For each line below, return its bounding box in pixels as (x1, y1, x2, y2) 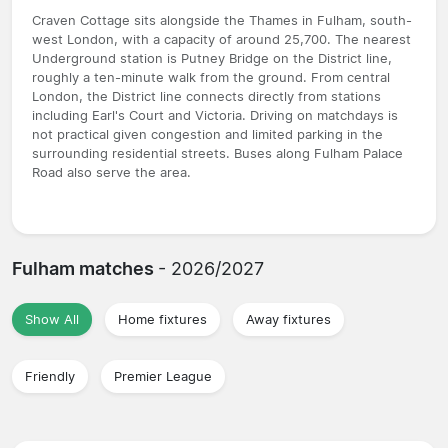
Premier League (114, 368, 212, 384)
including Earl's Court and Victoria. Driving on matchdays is (32, 107, 398, 123)
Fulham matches (12, 257, 158, 279)
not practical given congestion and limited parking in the (32, 126, 383, 142)
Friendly (25, 368, 75, 384)
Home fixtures (118, 311, 207, 327)
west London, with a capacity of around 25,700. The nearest (32, 31, 411, 47)
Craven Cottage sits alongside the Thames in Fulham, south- (32, 12, 412, 28)
